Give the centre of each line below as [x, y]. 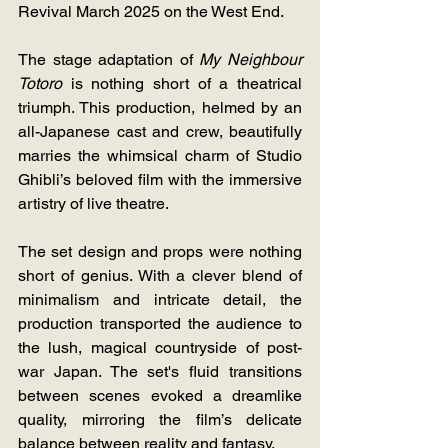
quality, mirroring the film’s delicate [160, 420]
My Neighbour [251, 60]
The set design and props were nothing [160, 252]
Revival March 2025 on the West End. [151, 12]
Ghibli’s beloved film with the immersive [160, 180]
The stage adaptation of [109, 60]
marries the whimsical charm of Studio [160, 156]
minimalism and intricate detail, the [160, 300]
